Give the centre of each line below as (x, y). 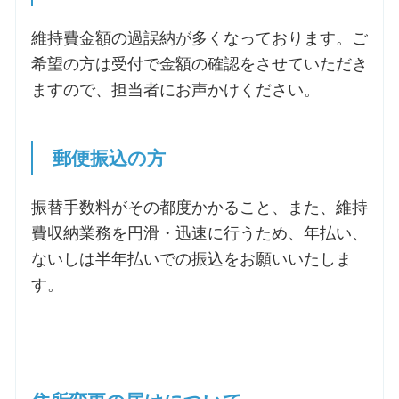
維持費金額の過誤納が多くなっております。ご (199, 39)
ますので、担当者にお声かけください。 (175, 90)
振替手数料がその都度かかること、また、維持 (199, 208)
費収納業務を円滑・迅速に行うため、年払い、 (199, 234)
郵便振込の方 (107, 159)
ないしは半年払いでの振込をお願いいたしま (191, 260)
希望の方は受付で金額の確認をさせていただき (199, 65)
